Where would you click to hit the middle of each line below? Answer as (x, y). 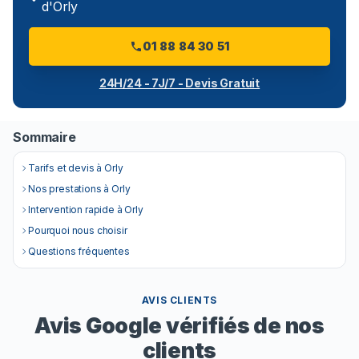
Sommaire (44, 137)
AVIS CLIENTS (179, 300)
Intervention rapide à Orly (86, 210)
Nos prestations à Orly (79, 189)
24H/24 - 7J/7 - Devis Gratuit (179, 83)
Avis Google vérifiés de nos (179, 325)
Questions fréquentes (79, 251)
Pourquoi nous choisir (78, 230)
